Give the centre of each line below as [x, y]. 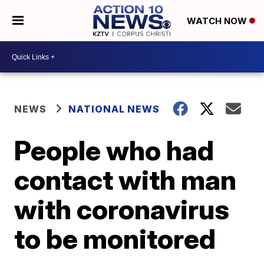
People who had [114, 150]
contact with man [126, 180]
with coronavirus [122, 209]
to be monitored [115, 239]
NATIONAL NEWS [114, 109]
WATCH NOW [218, 21]
